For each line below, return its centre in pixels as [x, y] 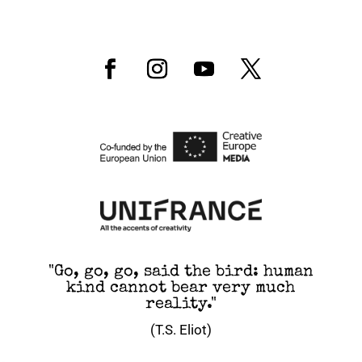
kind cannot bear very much [181, 289]
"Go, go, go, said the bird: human [181, 273]
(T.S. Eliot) [181, 330]
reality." [181, 305]
